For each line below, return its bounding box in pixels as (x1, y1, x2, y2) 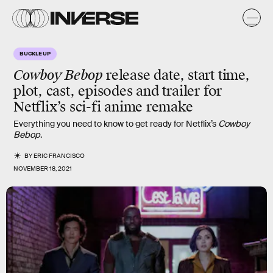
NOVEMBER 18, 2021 (13, 165, 72, 172)
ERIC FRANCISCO (34, 152, 85, 160)
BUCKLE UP (19, 49, 51, 57)
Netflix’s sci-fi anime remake (13, 98, 193, 116)
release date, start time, (102, 66, 250, 84)
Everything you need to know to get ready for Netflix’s (13, 118, 218, 129)
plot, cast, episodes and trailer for (13, 82, 222, 100)
